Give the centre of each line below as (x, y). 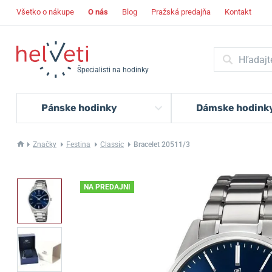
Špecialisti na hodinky (113, 70)
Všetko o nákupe (45, 12)
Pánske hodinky (79, 108)
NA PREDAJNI (107, 187)
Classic (112, 144)
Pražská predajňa (181, 12)
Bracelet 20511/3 (162, 144)
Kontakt (238, 12)
